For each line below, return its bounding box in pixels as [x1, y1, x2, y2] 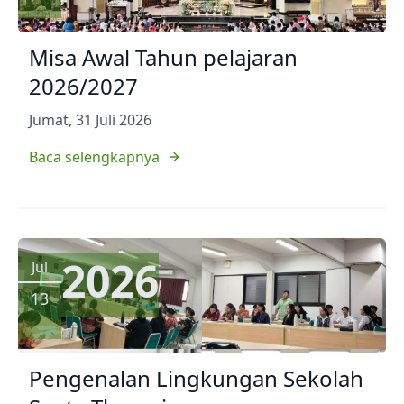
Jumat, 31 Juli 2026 [29, 110, 151, 131]
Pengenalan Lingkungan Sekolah [29, 363, 363, 394]
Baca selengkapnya [29, 147, 160, 168]
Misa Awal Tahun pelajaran [29, 42, 298, 73]
